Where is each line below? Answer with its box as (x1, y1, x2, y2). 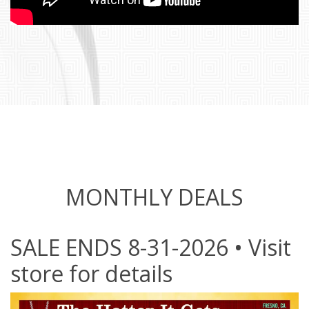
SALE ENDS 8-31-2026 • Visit (10, 232, 291, 262)
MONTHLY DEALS (66, 181, 243, 212)
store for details (10, 258, 172, 288)
